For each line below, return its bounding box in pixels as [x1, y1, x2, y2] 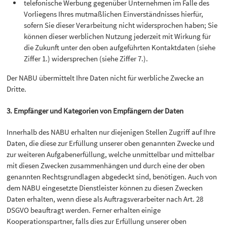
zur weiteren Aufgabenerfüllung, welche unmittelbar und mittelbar [7, 149, 215, 159]
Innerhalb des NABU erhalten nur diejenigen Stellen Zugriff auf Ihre [7, 127, 216, 137]
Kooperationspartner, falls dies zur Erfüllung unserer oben [7, 216, 187, 226]
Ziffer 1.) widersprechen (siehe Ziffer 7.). [24, 54, 148, 64]
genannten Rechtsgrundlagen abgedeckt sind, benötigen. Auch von [7, 171, 217, 181]
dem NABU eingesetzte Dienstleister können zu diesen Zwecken [7, 182, 203, 193]
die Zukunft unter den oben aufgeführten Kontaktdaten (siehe [24, 43, 216, 53]
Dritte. [7, 84, 27, 94]
